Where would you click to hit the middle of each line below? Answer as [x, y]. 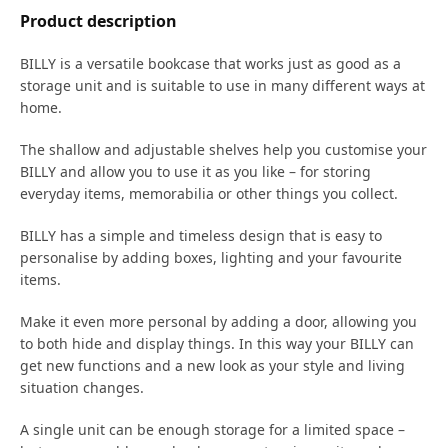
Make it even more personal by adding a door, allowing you [218, 321]
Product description [98, 20]
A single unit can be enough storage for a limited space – [212, 429]
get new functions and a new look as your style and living [212, 365]
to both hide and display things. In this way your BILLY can [217, 343]
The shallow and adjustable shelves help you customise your [223, 149]
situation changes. [82, 387]
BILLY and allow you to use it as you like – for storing [195, 171]
